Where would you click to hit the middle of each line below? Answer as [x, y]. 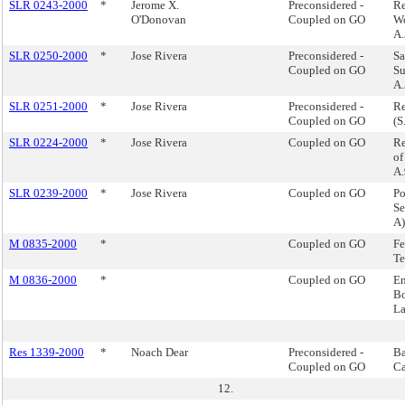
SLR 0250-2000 [48, 56]
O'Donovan [159, 19]
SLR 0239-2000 [48, 193]
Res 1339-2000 [47, 352]
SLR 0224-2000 [48, 142]
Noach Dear [160, 352]
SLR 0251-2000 [48, 106]
